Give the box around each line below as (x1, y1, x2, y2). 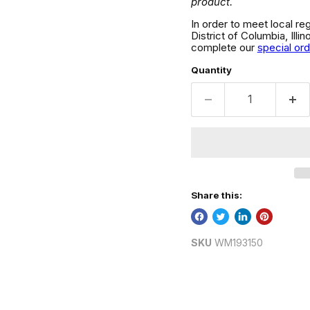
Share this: (190, 189, 242, 201)
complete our (190, 40, 257, 54)
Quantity (190, 64, 232, 75)
